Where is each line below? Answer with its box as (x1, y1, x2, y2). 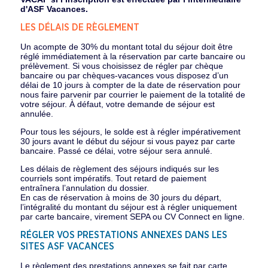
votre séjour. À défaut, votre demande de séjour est (20, 99, 215, 109)
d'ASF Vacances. (20, 4, 88, 14)
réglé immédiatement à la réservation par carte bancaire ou (20, 51, 245, 61)
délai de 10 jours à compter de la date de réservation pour (20, 80, 240, 90)
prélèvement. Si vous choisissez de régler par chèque (20, 61, 223, 71)
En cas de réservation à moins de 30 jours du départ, (20, 193, 221, 202)
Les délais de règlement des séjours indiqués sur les (20, 164, 219, 173)
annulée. (20, 109, 53, 118)
